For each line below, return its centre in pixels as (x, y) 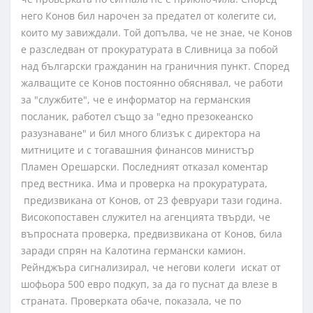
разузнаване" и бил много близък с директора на (141, 133)
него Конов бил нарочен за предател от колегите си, (149, 16)
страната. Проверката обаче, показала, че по (131, 301)
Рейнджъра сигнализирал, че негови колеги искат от (151, 268)
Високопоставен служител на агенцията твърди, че (146, 217)
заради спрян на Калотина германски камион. (133, 251)
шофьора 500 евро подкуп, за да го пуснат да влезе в (149, 284)
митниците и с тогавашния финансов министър (138, 150)
